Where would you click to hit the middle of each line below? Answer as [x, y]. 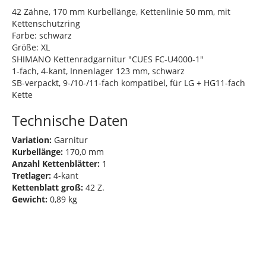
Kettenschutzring [46, 23]
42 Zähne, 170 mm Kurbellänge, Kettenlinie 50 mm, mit [121, 11]
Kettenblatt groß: [47, 187]
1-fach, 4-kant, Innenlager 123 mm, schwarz [98, 71]
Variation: [32, 140]
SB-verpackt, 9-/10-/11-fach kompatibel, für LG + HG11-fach [129, 83]
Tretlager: [31, 175]
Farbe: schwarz [42, 35]
